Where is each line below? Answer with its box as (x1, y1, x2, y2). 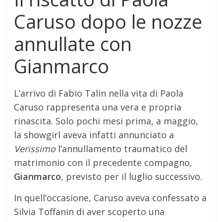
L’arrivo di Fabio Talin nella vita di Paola (14, 87, 184, 100)
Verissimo (14, 143, 56, 155)
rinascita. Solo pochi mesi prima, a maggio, (14, 115, 199, 127)
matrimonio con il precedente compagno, (14, 157, 193, 169)
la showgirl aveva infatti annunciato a (14, 129, 174, 141)
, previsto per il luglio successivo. (61, 170, 203, 183)
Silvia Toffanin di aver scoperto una (14, 206, 165, 218)
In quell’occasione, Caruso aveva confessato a (14, 192, 207, 204)
